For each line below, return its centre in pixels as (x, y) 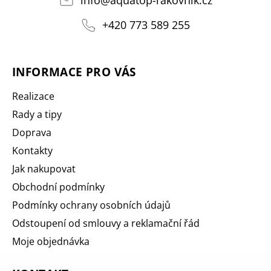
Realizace (33, 96)
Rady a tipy (37, 114)
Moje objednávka (51, 241)
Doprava (32, 132)
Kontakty (32, 150)
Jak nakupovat (44, 168)
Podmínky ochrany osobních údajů (91, 205)
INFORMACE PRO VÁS (74, 71)
